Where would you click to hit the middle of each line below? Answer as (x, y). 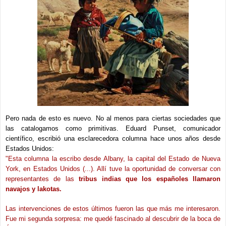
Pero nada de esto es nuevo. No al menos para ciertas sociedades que (113, 119)
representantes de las (42, 179)
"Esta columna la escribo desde (54, 159)
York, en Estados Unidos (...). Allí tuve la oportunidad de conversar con (113, 169)
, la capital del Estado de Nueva (172, 159)
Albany (113, 159)
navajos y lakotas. (34, 189)
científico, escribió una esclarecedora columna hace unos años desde (113, 139)
